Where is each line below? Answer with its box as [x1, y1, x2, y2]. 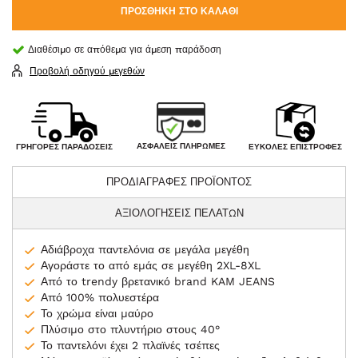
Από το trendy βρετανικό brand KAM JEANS [41, 275, 275, 288]
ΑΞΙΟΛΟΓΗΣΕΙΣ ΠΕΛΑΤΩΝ [114, 207, 244, 220]
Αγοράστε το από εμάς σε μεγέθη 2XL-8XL [41, 259, 261, 272]
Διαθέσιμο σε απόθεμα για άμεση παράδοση [28, 43, 221, 55]
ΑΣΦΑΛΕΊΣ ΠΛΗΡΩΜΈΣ [136, 141, 225, 151]
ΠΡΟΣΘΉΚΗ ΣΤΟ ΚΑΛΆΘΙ [120, 6, 238, 17]
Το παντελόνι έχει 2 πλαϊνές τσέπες [41, 339, 220, 352]
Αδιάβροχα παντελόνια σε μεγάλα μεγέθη [41, 243, 249, 257]
